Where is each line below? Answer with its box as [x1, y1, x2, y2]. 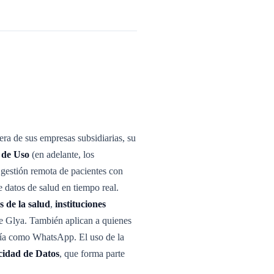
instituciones [55, 199, 106, 209]
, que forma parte [59, 248, 125, 259]
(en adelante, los [29, 149, 94, 160]
